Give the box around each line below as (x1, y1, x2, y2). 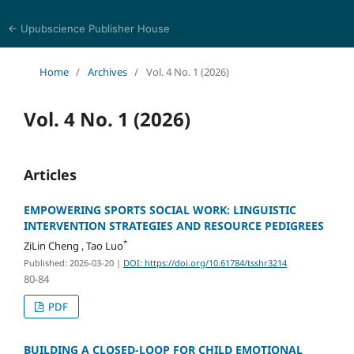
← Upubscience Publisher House (7, 22, 170, 35)
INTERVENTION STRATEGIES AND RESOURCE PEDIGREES (23, 217, 324, 233)
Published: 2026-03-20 (23, 256, 114, 269)
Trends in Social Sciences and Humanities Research (39, 53, 302, 67)
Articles (23, 164, 77, 184)
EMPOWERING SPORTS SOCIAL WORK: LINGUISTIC (23, 201, 296, 217)
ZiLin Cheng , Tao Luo (23, 238, 123, 253)
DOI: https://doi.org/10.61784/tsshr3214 (122, 256, 287, 269)
